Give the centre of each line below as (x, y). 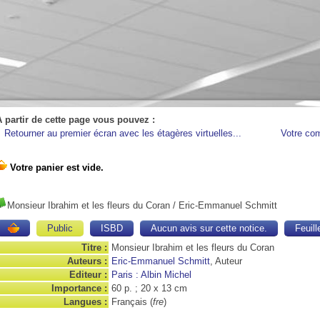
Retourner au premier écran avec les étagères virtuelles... (123, 133)
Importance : (79, 288)
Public (60, 228)
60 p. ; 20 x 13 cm (149, 288)
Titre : (94, 247)
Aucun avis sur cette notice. (209, 228)
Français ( (132, 302)
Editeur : (88, 275)
